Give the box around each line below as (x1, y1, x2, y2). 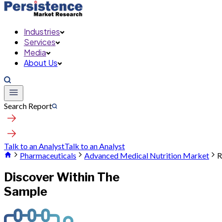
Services (24, 37, 55, 47)
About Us (24, 57, 57, 68)
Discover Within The (4, 169, 119, 184)
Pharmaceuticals (20, 151, 76, 160)
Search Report (4, 101, 52, 111)
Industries (24, 26, 60, 37)
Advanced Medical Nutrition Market (84, 151, 209, 160)
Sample (4, 184, 47, 199)
